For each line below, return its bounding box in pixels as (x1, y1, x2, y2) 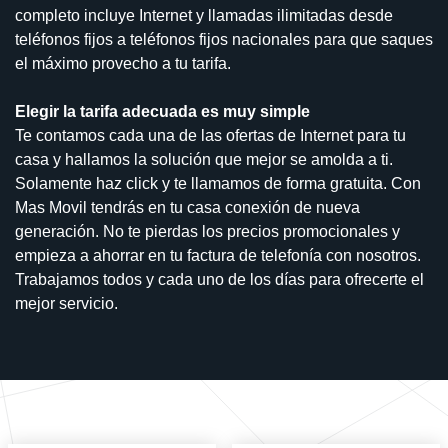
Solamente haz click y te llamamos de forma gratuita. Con (15, 174, 421, 192)
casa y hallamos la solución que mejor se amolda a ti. (15, 150, 393, 168)
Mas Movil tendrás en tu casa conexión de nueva (15, 198, 360, 216)
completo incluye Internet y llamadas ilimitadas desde (15, 6, 393, 24)
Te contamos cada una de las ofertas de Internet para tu (15, 126, 406, 144)
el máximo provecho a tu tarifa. (15, 54, 231, 72)
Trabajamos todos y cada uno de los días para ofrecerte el (15, 270, 424, 288)
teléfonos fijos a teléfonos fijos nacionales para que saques (15, 30, 433, 48)
